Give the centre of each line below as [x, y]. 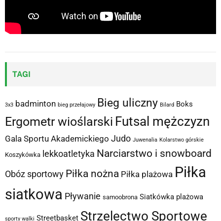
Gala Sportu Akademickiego [57, 138]
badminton [36, 103]
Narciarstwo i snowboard [154, 153]
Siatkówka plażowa [171, 197]
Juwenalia [145, 140]
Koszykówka [23, 154]
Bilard [167, 105]
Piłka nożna [92, 173]
